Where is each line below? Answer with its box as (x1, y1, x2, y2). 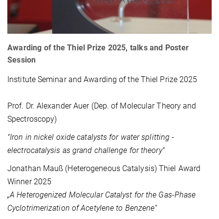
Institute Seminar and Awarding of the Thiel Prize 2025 (7, 75, 197, 85)
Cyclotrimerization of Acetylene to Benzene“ (7, 203, 157, 213)
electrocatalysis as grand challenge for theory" (7, 146, 165, 155)
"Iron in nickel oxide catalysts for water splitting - (7, 132, 175, 142)
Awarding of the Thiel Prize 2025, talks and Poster (7, 43, 189, 53)
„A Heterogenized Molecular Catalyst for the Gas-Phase (7, 190, 196, 200)
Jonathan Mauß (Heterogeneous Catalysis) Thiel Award (7, 164, 201, 174)
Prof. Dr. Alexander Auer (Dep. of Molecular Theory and (7, 101, 197, 111)
